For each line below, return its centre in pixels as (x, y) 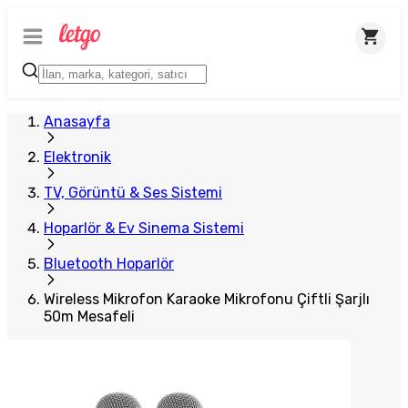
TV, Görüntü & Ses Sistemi (133, 193)
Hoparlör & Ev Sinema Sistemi (144, 228)
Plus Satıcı (55, 23)
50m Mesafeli (89, 316)
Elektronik (77, 157)
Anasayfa (77, 122)
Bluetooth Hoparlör (109, 264)
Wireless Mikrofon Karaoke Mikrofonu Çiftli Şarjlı (207, 299)
